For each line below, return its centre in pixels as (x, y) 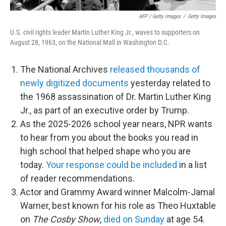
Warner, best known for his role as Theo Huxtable (118, 206)
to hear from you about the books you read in (109, 137)
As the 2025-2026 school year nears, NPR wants (116, 124)
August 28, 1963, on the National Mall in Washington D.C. (90, 42)
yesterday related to (169, 83)
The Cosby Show (66, 219)
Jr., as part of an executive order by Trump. (105, 110)
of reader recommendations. (77, 178)
